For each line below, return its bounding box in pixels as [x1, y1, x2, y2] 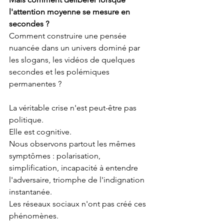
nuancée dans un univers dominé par [9, 43, 142, 53]
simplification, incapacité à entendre [9, 163, 140, 173]
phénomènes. [9, 211, 58, 221]
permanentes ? [9, 79, 61, 89]
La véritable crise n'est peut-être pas [9, 103, 138, 113]
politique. [9, 115, 43, 125]
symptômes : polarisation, [9, 151, 102, 161]
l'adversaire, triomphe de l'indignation [9, 175, 146, 185]
